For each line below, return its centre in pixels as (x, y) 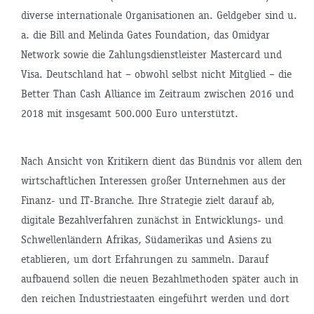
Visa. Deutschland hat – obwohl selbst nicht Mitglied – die (156, 74)
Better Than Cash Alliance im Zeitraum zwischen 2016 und (157, 93)
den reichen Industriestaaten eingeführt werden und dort (155, 298)
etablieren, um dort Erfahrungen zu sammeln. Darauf (144, 259)
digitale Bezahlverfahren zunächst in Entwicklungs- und (152, 219)
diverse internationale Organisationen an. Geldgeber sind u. (159, 15)
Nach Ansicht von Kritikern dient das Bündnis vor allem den (161, 161)
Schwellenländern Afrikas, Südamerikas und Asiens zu (146, 239)
